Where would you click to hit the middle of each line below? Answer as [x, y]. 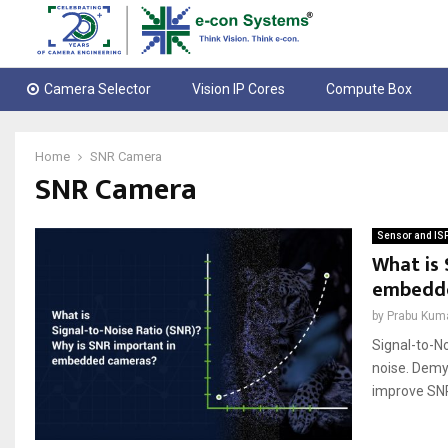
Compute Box [369, 89]
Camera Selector [97, 89]
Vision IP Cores [239, 89]
